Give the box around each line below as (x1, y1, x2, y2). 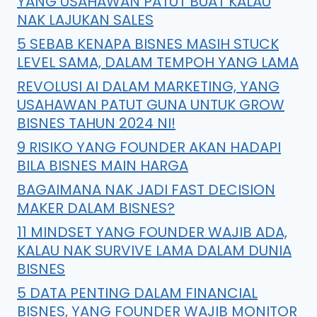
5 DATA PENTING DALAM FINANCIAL (17, 282, 258, 303)
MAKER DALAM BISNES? (17, 197, 175, 218)
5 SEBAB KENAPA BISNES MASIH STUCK (17, 33, 279, 54)
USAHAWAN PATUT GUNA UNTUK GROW (17, 94, 284, 115)
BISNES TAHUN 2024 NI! (17, 113, 175, 133)
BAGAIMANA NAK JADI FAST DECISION (17, 179, 275, 200)
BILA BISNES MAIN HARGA (17, 155, 188, 175)
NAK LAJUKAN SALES (17, 9, 154, 30)
